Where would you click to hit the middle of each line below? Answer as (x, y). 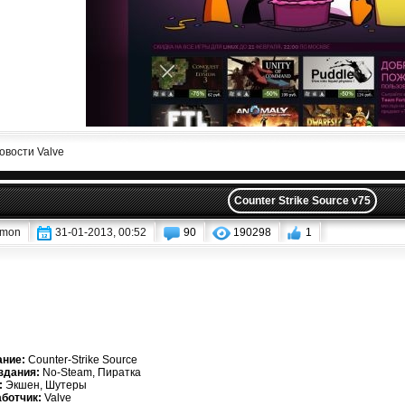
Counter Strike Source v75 (302, 201)
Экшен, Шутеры (44, 385)
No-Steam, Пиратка (90, 372)
